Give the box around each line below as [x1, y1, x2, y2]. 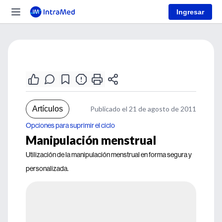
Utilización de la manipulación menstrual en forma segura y [26, 150, 192, 159]
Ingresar [176, 7, 204, 16]
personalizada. [26, 164, 69, 173]
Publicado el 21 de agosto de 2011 [90, 105, 196, 113]
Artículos [32, 105, 63, 113]
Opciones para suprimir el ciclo [26, 121, 115, 130]
